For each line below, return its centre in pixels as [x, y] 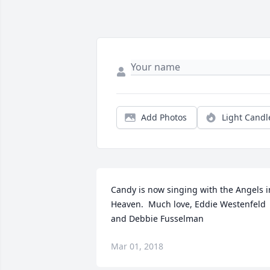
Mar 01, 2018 [137, 246]
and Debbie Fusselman [157, 219]
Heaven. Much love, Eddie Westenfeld [188, 204]
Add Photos [164, 118]
